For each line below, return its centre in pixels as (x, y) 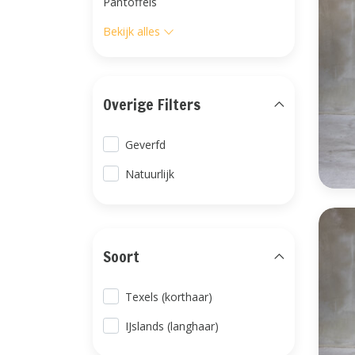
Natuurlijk (150, 174)
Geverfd (146, 145)
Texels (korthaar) (169, 297)
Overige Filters (152, 104)
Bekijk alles (132, 31)
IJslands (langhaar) (172, 326)
